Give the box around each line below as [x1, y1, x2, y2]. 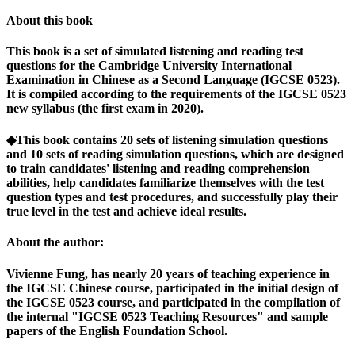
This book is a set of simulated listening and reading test [6, 44, 303, 58]
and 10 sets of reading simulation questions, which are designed [6, 147, 344, 162]
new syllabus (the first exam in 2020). [6, 101, 204, 115]
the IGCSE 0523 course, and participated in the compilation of [6, 295, 340, 309]
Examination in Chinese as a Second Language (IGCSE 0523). [6, 72, 340, 86]
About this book [6, 13, 93, 27]
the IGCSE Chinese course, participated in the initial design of [6, 281, 338, 295]
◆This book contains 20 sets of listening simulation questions [6, 133, 328, 147]
